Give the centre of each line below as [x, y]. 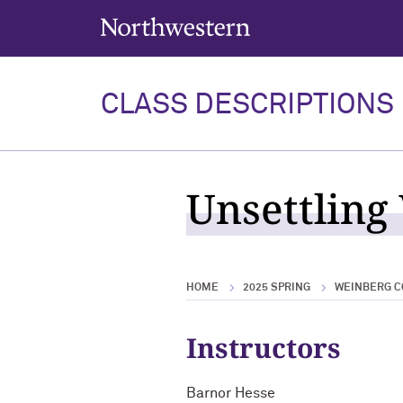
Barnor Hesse [231, 393]
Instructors [264, 348]
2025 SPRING [277, 288]
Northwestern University [162, 23]
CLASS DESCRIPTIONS [247, 105]
